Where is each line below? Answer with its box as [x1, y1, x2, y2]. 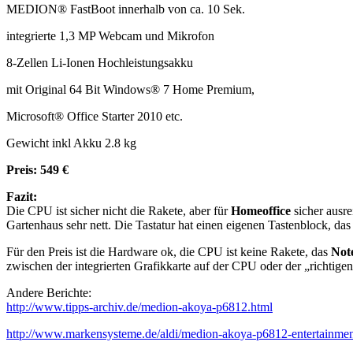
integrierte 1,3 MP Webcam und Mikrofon [6, 29, 214, 43]
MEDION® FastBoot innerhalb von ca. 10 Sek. [6, 2, 245, 17]
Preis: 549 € [6, 163, 69, 177]
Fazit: [6, 190, 37, 204]
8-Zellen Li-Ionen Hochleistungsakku [6, 56, 193, 70]
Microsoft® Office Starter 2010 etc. [6, 110, 183, 124]
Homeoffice [231, 204, 294, 218]
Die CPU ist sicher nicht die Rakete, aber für [6, 204, 231, 218]
